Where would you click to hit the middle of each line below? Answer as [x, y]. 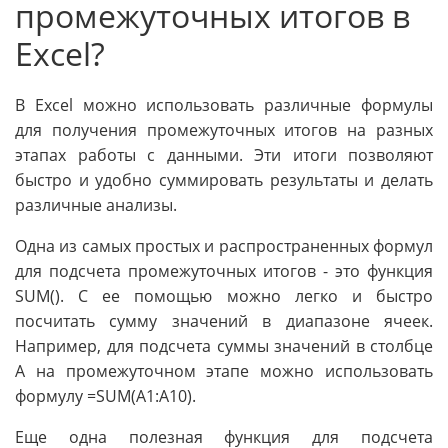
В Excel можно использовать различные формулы [224, 104]
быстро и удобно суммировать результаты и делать [224, 179]
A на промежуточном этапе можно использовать [224, 370]
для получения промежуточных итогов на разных [224, 129]
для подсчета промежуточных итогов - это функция [224, 270]
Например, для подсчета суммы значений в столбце [224, 345]
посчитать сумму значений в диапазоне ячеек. [224, 320]
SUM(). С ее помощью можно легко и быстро [224, 295]
